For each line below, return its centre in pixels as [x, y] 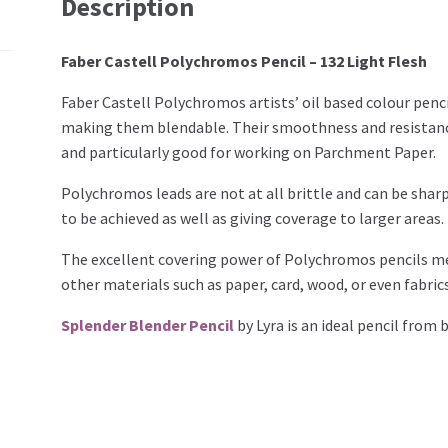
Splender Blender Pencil [147, 324]
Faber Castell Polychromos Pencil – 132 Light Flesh [243, 60]
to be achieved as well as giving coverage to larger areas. [252, 217]
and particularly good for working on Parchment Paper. [248, 151]
